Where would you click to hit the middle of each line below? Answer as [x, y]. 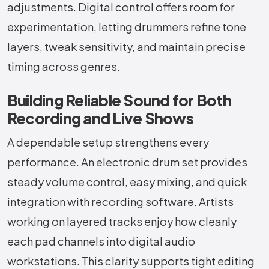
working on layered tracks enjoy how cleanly [122, 222]
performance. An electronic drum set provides [127, 162]
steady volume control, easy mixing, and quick [127, 182]
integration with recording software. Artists [120, 202]
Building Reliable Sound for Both [119, 101]
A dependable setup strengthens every [108, 142]
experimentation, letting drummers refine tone [127, 27]
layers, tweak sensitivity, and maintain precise [126, 47]
